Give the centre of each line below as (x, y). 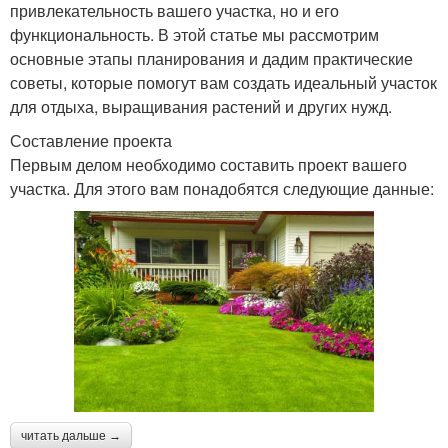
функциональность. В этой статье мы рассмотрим (194, 34)
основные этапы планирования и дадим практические (211, 58)
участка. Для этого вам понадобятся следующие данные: (222, 188)
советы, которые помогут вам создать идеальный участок (223, 82)
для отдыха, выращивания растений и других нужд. (201, 106)
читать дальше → (71, 436)
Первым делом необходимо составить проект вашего (208, 164)
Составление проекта (91, 140)
